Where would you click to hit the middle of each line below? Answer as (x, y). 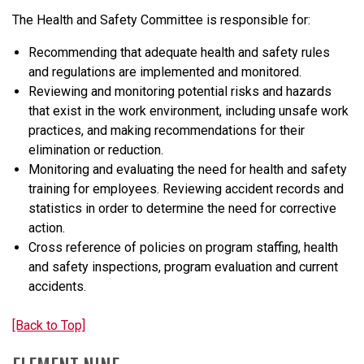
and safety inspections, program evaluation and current (183, 266)
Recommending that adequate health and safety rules (179, 52)
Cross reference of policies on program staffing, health (183, 247)
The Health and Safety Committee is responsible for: (161, 19)
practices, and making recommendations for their (167, 130)
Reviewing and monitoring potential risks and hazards (180, 91)
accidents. (57, 286)
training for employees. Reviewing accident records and (186, 188)
